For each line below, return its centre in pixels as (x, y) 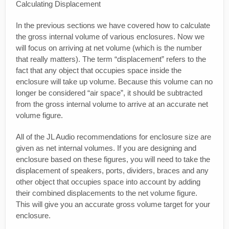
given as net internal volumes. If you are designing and (106, 148)
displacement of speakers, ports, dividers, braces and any (112, 171)
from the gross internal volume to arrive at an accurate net (112, 104)
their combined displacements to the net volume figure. (107, 193)
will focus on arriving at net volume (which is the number (109, 48)
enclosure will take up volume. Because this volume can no (114, 82)
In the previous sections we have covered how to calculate (113, 26)
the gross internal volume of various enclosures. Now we (110, 37)
